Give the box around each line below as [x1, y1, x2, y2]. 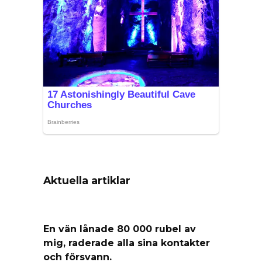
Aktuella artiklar [43, 174, 130, 187]
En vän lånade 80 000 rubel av [43, 223, 196, 235]
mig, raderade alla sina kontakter [43, 237, 210, 249]
